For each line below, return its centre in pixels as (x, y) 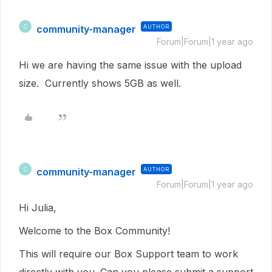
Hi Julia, (39, 208)
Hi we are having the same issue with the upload (130, 65)
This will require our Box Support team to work (128, 254)
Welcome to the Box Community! (94, 231)
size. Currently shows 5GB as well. (100, 83)
